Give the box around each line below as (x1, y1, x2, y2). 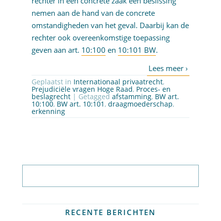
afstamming (111, 92, 151, 102)
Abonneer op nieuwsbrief (61, 171, 159, 181)
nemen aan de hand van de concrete (31, 8, 155, 18)
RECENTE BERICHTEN (65, 207, 156, 218)
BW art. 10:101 (56, 99, 105, 109)
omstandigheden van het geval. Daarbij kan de (31, 20, 189, 31)
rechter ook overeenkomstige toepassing (31, 33, 170, 43)
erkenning (31, 107, 65, 116)
